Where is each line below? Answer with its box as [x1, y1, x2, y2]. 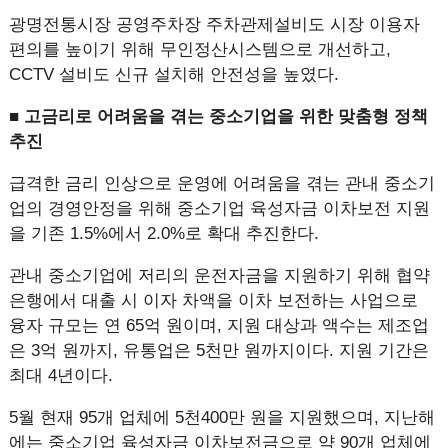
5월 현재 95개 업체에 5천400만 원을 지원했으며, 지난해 [8, 408, 435, 427]
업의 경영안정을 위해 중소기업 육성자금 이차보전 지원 [8, 199, 430, 218]
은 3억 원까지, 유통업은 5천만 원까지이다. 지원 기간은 [8, 341, 429, 360]
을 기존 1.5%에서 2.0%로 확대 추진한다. [8, 224, 319, 243]
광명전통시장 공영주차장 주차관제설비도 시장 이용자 [8, 15, 420, 34]
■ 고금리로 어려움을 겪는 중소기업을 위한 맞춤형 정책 [8, 107, 428, 126]
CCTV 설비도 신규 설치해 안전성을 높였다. [8, 65, 339, 84]
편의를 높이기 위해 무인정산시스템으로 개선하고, [8, 40, 391, 59]
